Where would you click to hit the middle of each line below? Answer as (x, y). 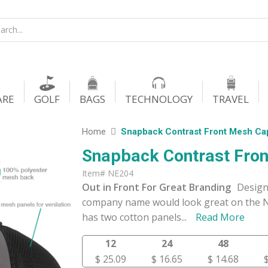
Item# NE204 (107, 173)
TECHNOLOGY (159, 99)
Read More (220, 217)
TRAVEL (231, 99)
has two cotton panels (131, 217)
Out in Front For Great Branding (156, 187)
